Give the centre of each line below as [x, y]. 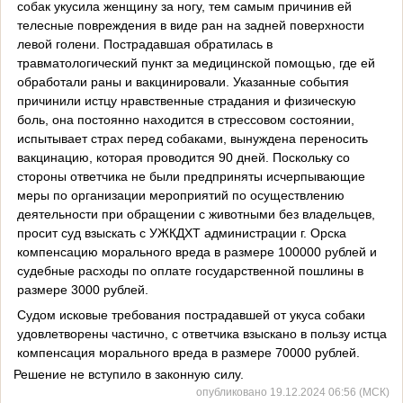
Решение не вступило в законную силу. [129, 375]
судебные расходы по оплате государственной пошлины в [190, 270]
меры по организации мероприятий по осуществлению [180, 195]
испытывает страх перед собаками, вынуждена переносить [192, 138]
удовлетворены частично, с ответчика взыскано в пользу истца [201, 333]
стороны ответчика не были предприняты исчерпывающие [191, 176]
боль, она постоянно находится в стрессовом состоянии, [185, 119]
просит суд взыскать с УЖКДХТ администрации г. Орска [181, 233]
